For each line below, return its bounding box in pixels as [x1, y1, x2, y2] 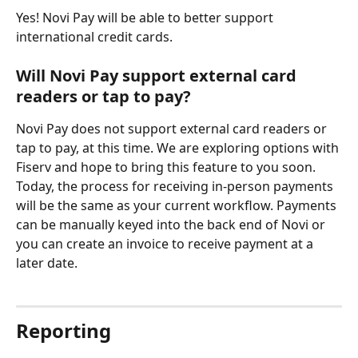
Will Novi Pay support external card [16, 65, 300, 87]
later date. [16, 254, 78, 272]
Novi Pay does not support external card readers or [16, 120, 330, 138]
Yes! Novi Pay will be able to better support [16, 8, 276, 26]
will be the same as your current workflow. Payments [16, 197, 340, 215]
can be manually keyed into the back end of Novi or [16, 216, 328, 234]
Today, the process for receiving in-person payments [16, 177, 336, 196]
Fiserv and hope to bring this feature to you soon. [16, 158, 319, 177]
